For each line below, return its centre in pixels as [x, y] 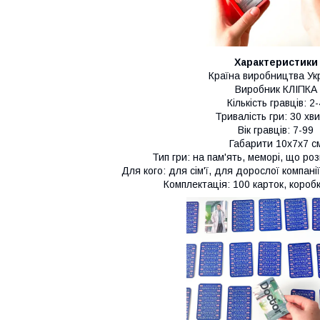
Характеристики [276, 62]
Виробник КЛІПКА [276, 90]
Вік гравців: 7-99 [276, 130]
